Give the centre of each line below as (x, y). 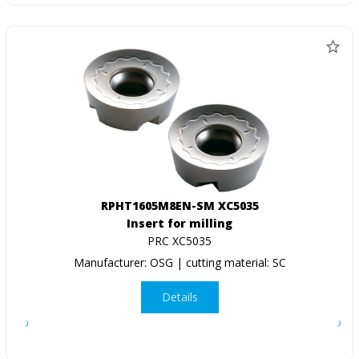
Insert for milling (179, 223)
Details (179, 297)
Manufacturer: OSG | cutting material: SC (179, 262)
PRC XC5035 (179, 240)
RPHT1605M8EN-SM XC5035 (179, 205)
